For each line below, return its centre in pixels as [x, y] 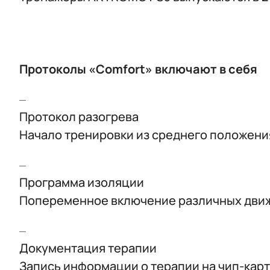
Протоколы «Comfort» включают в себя [138, 69]
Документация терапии [88, 248]
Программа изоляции [82, 182]
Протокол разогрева [79, 117]
